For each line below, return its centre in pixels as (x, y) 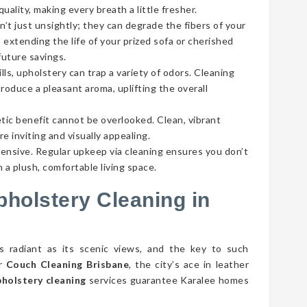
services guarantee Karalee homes (168, 280)
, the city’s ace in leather (189, 264)
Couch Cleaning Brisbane (67, 264)
